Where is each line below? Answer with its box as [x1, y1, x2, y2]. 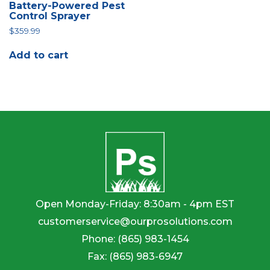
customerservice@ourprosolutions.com [37, 216, 233, 228]
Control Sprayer [9, 10, 90, 22]
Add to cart [9, 49, 68, 61]
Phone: [81, 233, 118, 245]
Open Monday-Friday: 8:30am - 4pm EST [36, 198, 234, 210]
